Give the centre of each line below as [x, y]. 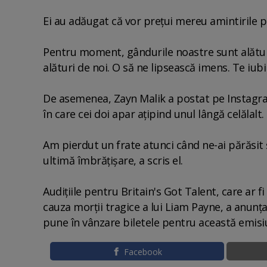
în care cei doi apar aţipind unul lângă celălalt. [153, 114]
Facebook [143, 252]
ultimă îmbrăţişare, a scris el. [113, 160]
